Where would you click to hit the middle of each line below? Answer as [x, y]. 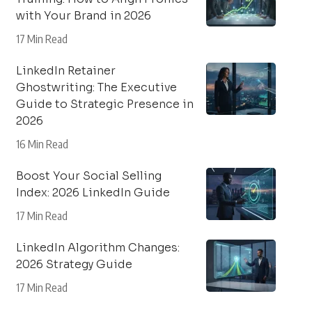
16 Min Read [42, 144]
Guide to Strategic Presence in [104, 104]
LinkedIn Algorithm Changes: [97, 248]
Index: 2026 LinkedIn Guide [93, 193]
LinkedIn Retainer [65, 71]
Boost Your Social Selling [88, 176]
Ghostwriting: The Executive [96, 87]
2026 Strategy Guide [74, 264]
